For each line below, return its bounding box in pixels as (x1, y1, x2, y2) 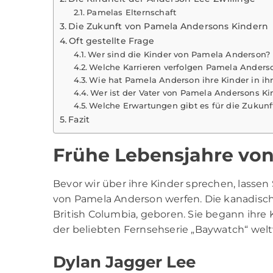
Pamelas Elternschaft (87, 7, 177, 18)
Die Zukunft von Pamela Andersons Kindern (68, 21, 269, 32)
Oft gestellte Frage (69, 35, 155, 47)
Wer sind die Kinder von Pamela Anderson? (88, 49, 271, 60)
